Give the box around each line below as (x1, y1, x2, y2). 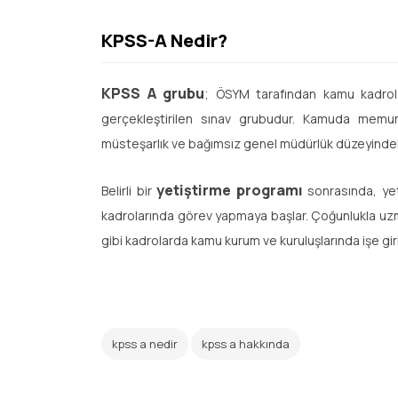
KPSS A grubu (101, 84, 204, 103)
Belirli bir (101, 182, 157, 199)
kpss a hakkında (202, 336, 290, 352)
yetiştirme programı (156, 180, 303, 200)
